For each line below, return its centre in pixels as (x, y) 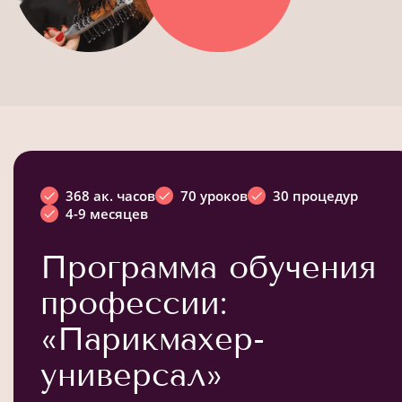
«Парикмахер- (153, 338)
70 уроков (214, 195)
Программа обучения (208, 267)
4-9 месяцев (107, 213)
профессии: (134, 302)
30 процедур (315, 195)
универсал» (131, 374)
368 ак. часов (110, 195)
